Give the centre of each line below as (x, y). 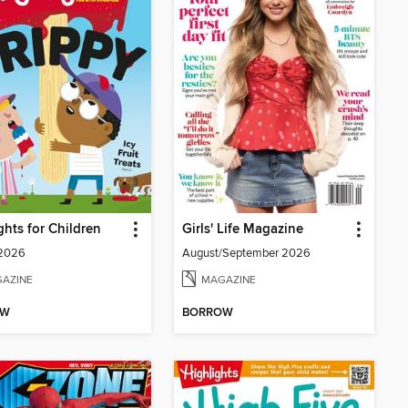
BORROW (208, 313)
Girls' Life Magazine (243, 229)
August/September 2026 (246, 253)
